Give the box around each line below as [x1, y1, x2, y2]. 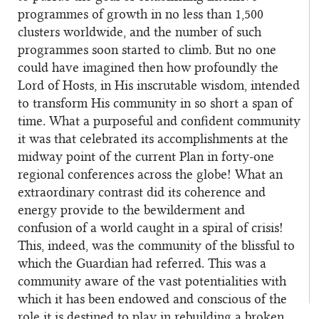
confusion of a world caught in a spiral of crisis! [18, 221, 283, 235]
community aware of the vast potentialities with [18, 275, 286, 288]
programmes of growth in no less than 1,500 [18, 8, 263, 21]
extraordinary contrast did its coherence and [18, 186, 266, 199]
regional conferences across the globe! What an [18, 168, 283, 182]
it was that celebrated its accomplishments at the [18, 132, 288, 146]
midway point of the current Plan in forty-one [18, 150, 274, 164]
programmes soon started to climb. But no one [18, 43, 276, 57]
